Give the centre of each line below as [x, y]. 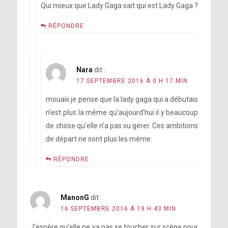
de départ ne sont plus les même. [99, 139]
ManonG [75, 197]
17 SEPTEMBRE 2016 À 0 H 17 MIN [132, 81]
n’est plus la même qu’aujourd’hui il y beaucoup [122, 112]
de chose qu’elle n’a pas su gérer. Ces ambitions [122, 126]
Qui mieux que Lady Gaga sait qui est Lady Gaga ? [120, 6]
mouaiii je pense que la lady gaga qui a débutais [122, 99]
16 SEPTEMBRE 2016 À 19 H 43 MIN [118, 209]
